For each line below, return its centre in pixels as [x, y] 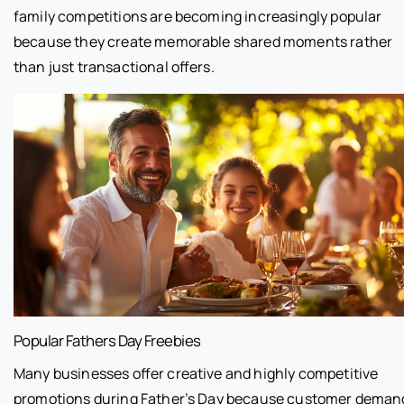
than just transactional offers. [114, 66]
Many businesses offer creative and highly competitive [196, 373]
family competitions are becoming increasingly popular [198, 16]
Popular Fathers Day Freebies [107, 340]
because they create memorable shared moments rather [203, 41]
